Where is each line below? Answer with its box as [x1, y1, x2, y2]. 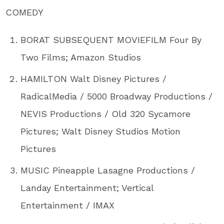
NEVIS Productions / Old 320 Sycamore [20, 108, 191, 119]
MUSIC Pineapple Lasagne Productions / [20, 164, 195, 175]
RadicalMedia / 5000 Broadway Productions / [20, 90, 213, 101]
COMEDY [5, 6, 44, 17]
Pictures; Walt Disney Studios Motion [20, 125, 181, 136]
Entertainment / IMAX [20, 199, 115, 210]
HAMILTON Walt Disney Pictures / [20, 73, 167, 84]
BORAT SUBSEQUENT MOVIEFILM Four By [20, 34, 202, 45]
